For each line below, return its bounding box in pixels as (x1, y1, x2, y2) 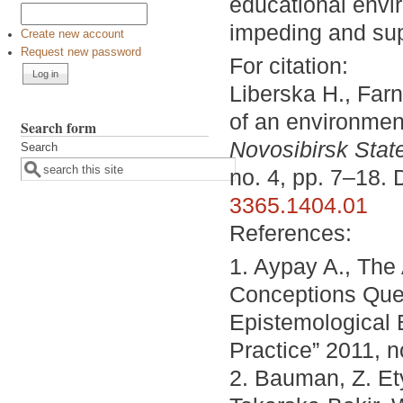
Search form (21, 117, 96, 139)
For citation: (229, 53, 348, 79)
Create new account (21, 28, 124, 41)
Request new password (21, 46, 141, 59)
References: (229, 220, 358, 246)
